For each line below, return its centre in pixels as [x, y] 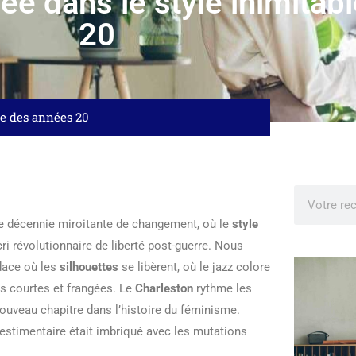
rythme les [222, 288]
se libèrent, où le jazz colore [194, 267]
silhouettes [89, 267]
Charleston [164, 288]
